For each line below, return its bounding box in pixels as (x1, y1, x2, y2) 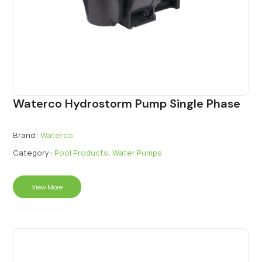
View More (32, 182, 63, 192)
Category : (13, 147, 53, 158)
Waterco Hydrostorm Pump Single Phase (13, 96, 241, 112)
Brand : (13, 130, 39, 141)
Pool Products (54, 147, 109, 158)
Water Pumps (112, 147, 163, 158)
